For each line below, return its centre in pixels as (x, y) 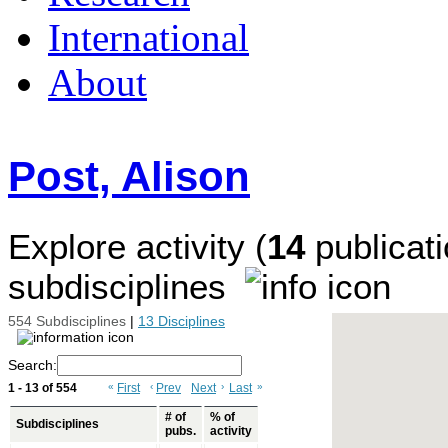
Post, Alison (129, 177)
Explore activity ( (137, 247)
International (148, 37)
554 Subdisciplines (67, 321)
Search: (32, 365)
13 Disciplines (181, 321)
